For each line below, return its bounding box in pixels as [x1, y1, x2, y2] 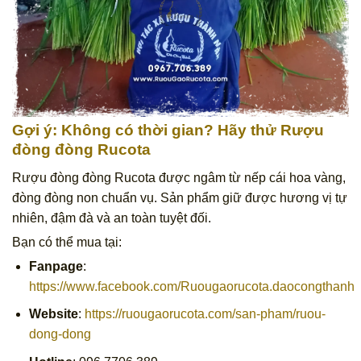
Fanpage [28, 259, 83, 273]
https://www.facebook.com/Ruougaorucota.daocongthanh [28, 279, 355, 293]
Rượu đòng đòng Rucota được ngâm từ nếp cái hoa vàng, [12, 170, 346, 185]
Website [28, 307, 78, 322]
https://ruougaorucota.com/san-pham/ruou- [84, 307, 326, 322]
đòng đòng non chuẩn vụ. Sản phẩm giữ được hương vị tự [12, 190, 347, 205]
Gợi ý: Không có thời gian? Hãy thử [12, 121, 280, 139]
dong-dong [28, 327, 91, 342]
